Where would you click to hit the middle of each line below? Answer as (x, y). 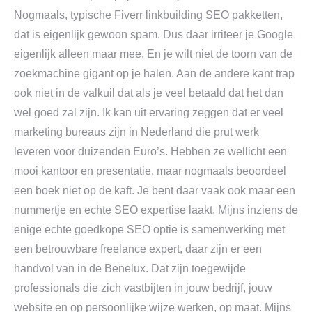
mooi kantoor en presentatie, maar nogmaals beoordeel (150, 171)
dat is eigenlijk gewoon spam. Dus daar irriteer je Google (154, 34)
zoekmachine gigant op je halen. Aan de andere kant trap (154, 73)
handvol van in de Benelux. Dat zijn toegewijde (130, 268)
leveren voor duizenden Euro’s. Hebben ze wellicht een (150, 151)
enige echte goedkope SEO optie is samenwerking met (149, 229)
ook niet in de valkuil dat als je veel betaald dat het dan (149, 93)
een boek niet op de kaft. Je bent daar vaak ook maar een (155, 190)
